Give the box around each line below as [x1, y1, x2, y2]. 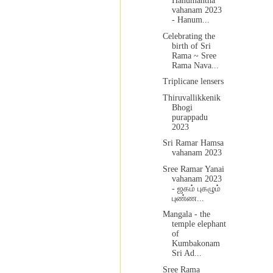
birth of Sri [171, 41, 211, 51]
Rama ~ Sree [171, 51, 216, 60]
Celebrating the [162, 31, 215, 41]
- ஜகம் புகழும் [171, 183, 221, 193]
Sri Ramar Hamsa [162, 138, 224, 148]
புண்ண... [171, 193, 204, 203]
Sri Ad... [171, 249, 202, 258]
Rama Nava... [171, 60, 219, 70]
